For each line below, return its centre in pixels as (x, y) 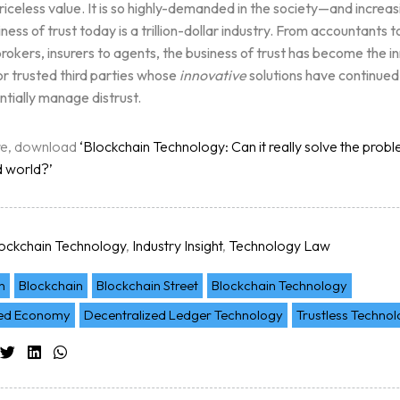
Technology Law (279, 246)
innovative (214, 75)
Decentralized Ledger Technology (183, 314)
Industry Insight (177, 246)
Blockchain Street (147, 285)
